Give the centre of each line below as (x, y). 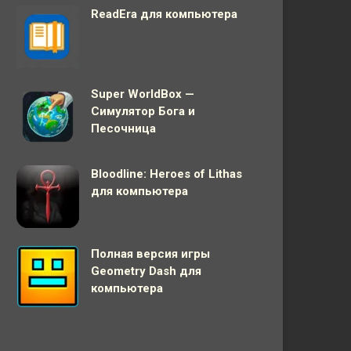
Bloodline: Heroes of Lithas (166, 174)
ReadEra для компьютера (164, 14)
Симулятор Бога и (143, 111)
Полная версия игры (150, 254)
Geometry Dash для (146, 271)
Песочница (123, 128)
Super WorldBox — (143, 94)
